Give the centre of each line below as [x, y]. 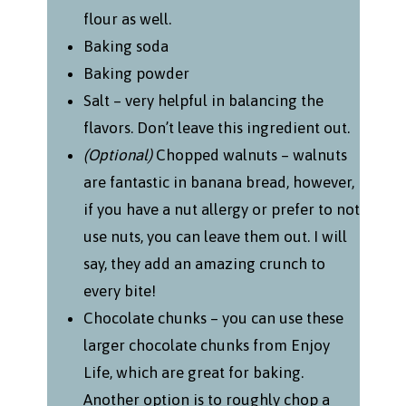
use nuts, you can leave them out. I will [215, 237]
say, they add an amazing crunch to [204, 264]
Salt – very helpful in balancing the [203, 101]
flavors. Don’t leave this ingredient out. [216, 128]
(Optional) [117, 155]
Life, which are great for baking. [193, 373]
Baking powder [136, 74]
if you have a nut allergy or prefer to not [221, 210]
